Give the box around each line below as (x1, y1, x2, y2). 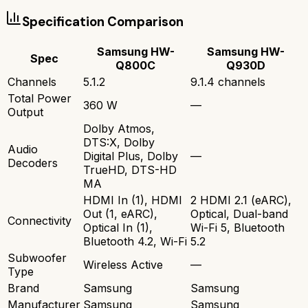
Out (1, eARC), (83, 207, 157, 221)
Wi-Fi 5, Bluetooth (190, 221, 285, 235)
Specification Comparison (22, 12, 184, 30)
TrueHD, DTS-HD (83, 163, 177, 177)
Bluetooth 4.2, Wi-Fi (83, 234, 187, 249)
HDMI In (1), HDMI (83, 193, 182, 208)
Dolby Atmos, (83, 122, 155, 136)
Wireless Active (83, 258, 163, 272)
